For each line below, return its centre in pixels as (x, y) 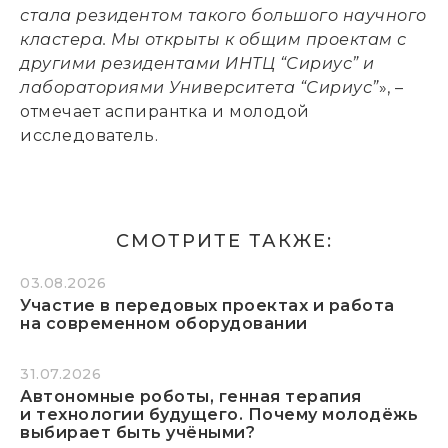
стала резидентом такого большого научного (223, 16)
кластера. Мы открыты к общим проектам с (213, 40)
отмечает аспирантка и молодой (165, 112)
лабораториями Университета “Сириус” (199, 88)
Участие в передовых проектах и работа (207, 306)
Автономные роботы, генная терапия (191, 397)
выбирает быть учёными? (137, 433)
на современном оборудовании (164, 324)
